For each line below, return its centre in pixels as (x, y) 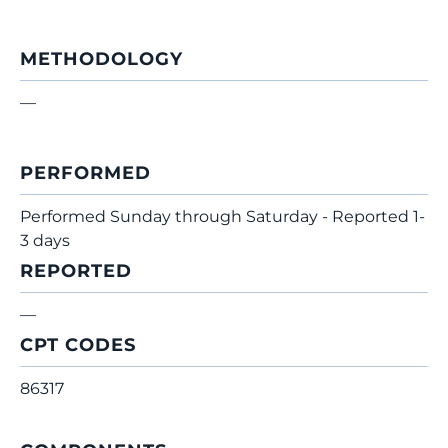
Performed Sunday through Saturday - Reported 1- (222, 216)
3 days (45, 240)
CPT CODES (78, 345)
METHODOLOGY (101, 59)
